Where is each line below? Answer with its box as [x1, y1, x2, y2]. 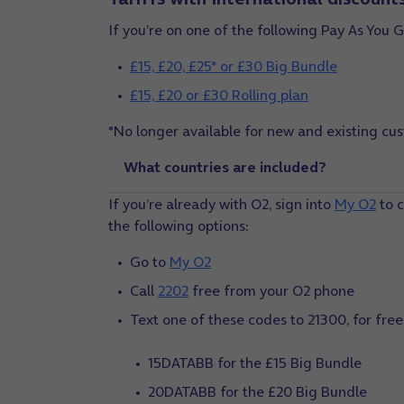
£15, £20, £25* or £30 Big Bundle [130, 56, 337, 76]
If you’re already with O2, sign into [108, 194, 335, 214]
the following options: [108, 216, 248, 235]
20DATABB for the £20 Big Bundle [148, 381, 367, 401]
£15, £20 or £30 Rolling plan [130, 85, 308, 105]
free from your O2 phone [188, 280, 354, 300]
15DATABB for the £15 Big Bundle [148, 353, 362, 372]
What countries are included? [124, 157, 326, 177]
